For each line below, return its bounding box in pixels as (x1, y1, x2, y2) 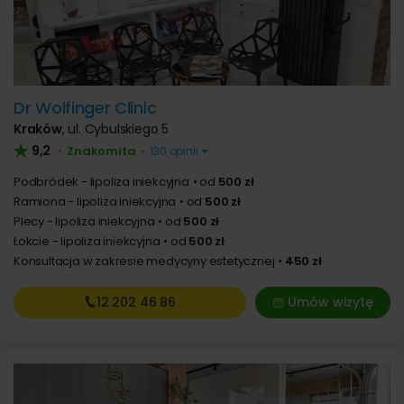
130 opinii (147, 143, 201, 159)
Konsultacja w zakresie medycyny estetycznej (14, 252, 275, 270)
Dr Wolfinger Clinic (14, 96, 157, 119)
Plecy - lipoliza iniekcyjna (14, 213, 155, 230)
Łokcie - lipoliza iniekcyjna (14, 233, 161, 250)
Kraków (14, 120, 62, 138)
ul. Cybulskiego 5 (68, 120, 170, 138)
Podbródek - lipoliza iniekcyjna (14, 173, 189, 190)
